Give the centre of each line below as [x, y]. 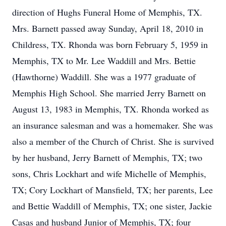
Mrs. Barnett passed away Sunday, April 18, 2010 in [108, 28]
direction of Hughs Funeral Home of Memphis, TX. [107, 12]
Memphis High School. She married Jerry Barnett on [109, 93]
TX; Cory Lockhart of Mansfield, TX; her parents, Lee [112, 190]
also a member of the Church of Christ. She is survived [113, 141]
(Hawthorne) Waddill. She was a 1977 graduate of [104, 77]
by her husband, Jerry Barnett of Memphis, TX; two [107, 157]
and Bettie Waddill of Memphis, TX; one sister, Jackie [112, 206]
